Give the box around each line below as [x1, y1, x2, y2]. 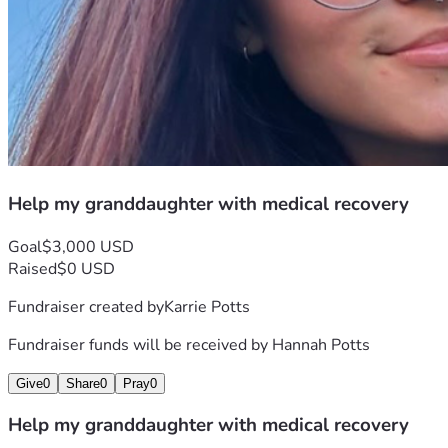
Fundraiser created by [8, 295, 164, 318]
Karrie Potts [164, 295, 250, 318]
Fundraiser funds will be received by [8, 333, 272, 356]
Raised [8, 257, 57, 280]
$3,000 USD [42, 235, 134, 258]
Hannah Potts [272, 333, 370, 356]
